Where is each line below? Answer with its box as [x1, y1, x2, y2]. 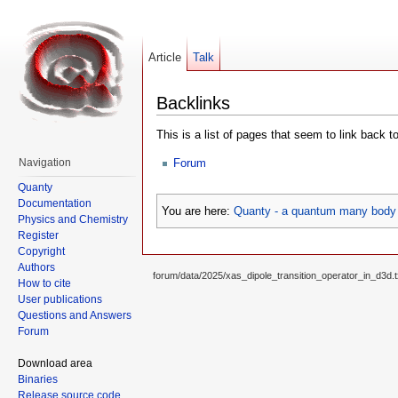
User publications [18, 292, 102, 306]
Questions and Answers [18, 308, 131, 322]
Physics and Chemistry [18, 212, 128, 226]
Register [18, 228, 59, 242]
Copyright [18, 244, 65, 258]
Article [148, 51, 182, 64]
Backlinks [156, 92, 230, 114]
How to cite [18, 276, 71, 290]
